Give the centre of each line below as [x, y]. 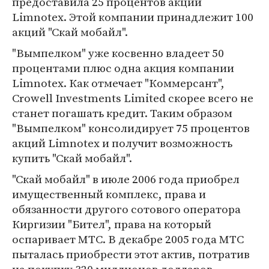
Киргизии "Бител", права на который [112, 224]
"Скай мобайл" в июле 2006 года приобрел [126, 179]
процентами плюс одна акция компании [123, 68]
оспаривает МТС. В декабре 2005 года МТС [128, 239]
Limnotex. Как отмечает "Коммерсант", [118, 83]
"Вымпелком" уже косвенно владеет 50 [118, 53]
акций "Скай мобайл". [70, 32]
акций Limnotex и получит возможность [122, 143]
